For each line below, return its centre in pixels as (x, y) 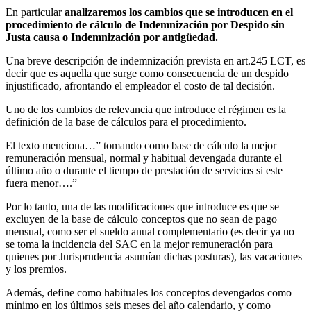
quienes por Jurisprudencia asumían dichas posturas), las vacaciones (154, 256)
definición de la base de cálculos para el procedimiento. (126, 121)
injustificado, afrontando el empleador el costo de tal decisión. (140, 85)
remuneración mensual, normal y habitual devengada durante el (144, 158)
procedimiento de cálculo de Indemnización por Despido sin (145, 24)
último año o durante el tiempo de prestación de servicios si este (144, 170)
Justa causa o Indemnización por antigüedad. (112, 37)
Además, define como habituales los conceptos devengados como (149, 292)
